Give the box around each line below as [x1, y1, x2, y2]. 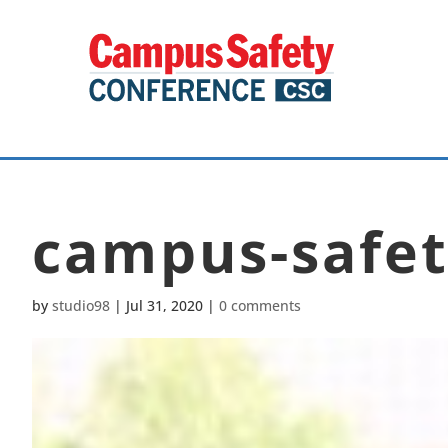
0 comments [219, 296, 301, 315]
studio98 [52, 296, 110, 315]
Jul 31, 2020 [126, 296, 203, 315]
